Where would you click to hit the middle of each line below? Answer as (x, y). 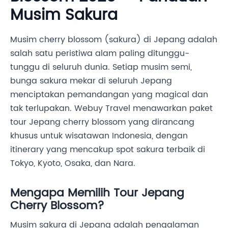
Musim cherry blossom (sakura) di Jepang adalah (114, 40)
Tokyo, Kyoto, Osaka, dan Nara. (73, 164)
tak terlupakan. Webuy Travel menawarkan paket (111, 109)
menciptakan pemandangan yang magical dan (109, 95)
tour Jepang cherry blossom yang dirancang (102, 122)
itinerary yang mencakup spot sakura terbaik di (108, 150)
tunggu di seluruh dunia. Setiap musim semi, (101, 67)
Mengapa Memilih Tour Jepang (97, 193)
